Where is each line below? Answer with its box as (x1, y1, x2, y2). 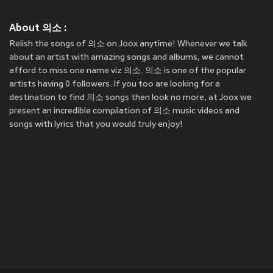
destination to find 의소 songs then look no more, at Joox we (9, 93, 252, 103)
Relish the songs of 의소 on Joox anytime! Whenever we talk (9, 40, 247, 49)
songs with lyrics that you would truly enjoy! (9, 120, 183, 130)
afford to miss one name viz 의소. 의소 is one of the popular (9, 66, 246, 76)
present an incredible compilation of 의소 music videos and (9, 107, 239, 116)
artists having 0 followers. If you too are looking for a (9, 80, 220, 90)
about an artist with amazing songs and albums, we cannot (9, 53, 244, 63)
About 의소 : (9, 22, 67, 34)
